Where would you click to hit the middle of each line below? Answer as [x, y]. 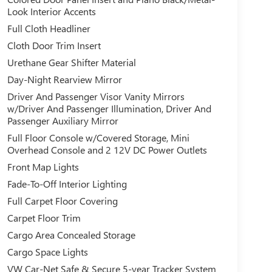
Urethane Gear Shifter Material [71, 63]
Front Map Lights [43, 167]
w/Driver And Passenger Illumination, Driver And [109, 109]
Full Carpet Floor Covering [62, 201]
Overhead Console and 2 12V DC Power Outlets [107, 150]
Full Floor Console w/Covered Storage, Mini [98, 138]
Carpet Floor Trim [44, 218]
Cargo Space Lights [47, 252]
